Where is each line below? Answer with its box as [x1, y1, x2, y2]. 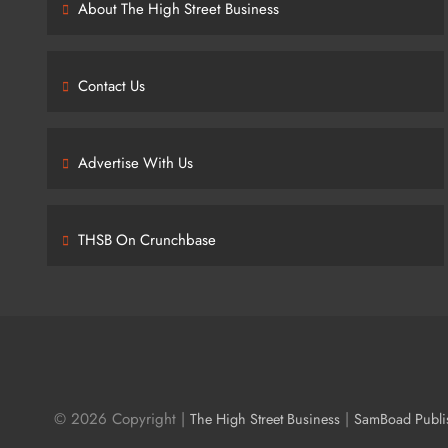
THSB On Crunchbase [78, 229, 216, 251]
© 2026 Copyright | [54, 408, 190, 430]
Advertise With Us [78, 152, 193, 174]
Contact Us [78, 75, 145, 97]
